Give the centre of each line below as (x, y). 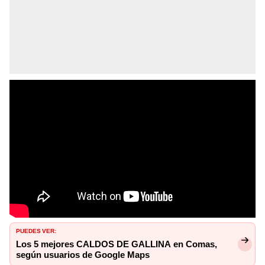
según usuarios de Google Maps (83, 255)
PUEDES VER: (36, 230)
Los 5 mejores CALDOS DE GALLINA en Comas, (117, 244)
